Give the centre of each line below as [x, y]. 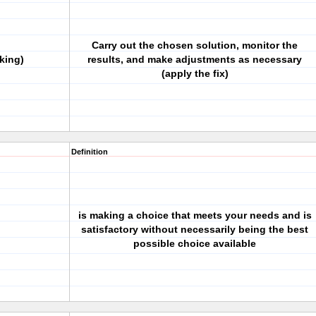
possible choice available [195, 243]
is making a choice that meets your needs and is [195, 215]
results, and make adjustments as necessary [195, 59]
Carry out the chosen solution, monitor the [195, 45]
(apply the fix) [195, 73]
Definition [90, 152]
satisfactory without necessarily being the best [195, 229]
